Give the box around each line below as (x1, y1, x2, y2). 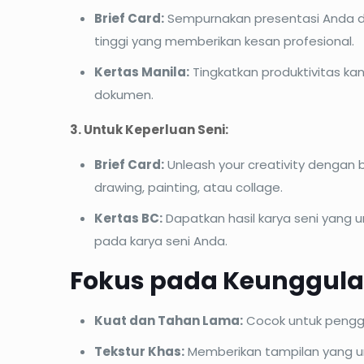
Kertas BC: (93, 210, 162, 227)
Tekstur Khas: (93, 343, 184, 361)
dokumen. (93, 86, 154, 104)
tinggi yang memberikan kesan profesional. (93, 32, 354, 50)
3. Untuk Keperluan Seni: (69, 121, 228, 139)
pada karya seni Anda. (93, 232, 227, 250)
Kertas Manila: (93, 63, 189, 81)
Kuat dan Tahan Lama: (93, 312, 243, 330)
